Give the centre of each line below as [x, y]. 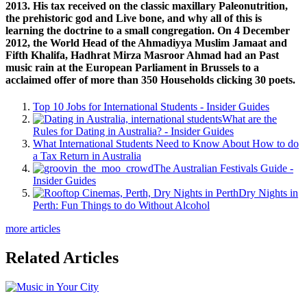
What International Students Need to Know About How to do [166, 143]
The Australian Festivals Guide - [223, 168]
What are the [249, 119]
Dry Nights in [268, 193]
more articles [33, 228]
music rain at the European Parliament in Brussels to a [132, 67]
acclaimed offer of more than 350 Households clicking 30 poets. [150, 79]
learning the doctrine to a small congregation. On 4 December [148, 30]
